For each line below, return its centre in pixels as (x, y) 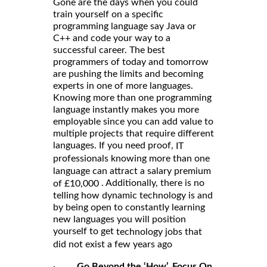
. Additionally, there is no (152, 183)
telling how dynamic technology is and (133, 195)
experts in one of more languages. (123, 86)
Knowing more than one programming (132, 97)
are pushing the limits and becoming (128, 74)
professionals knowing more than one (131, 158)
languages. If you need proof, (114, 145)
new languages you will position (119, 219)
